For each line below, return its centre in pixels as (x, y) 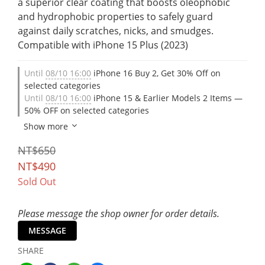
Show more (46, 126)
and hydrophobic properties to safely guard (117, 17)
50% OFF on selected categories (87, 110)
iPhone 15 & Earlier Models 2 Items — (167, 98)
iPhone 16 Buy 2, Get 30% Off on (156, 73)
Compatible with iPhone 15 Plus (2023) (103, 45)
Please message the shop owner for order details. (119, 214)
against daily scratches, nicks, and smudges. (117, 31)
